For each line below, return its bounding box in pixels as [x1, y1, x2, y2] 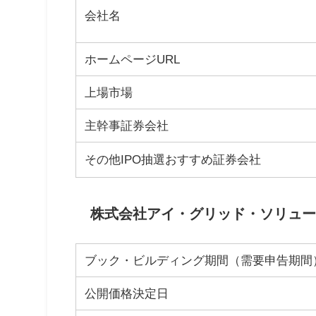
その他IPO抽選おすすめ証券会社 [85, 153, 262, 165]
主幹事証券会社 [85, 119, 169, 131]
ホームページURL [85, 53, 181, 65]
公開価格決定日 [85, 287, 169, 299]
